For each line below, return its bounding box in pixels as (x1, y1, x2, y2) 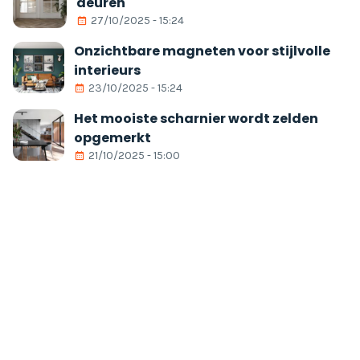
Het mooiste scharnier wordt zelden (74, 109, 319, 128)
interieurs (74, 61, 141, 80)
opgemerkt (74, 129, 152, 147)
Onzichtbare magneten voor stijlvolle (74, 42, 330, 60)
